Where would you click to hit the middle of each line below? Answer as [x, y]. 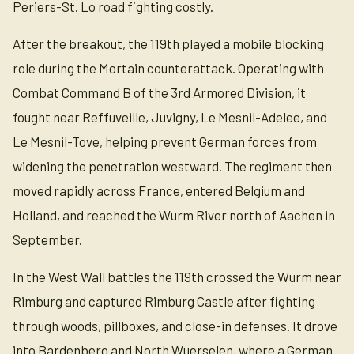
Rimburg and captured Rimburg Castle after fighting [164, 301]
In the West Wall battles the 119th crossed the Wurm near [177, 277]
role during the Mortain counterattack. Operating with [168, 68]
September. [47, 239]
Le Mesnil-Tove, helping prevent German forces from [165, 141]
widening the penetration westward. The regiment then [172, 166]
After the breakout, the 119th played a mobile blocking [168, 43]
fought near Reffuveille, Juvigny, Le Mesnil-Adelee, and [170, 117]
